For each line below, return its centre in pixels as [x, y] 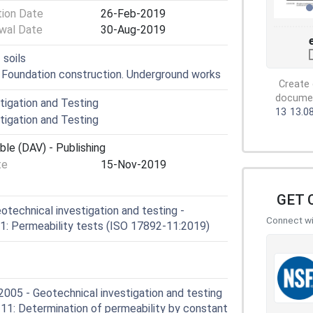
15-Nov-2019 [133, 164]
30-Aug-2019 [133, 30]
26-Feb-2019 [133, 13]
